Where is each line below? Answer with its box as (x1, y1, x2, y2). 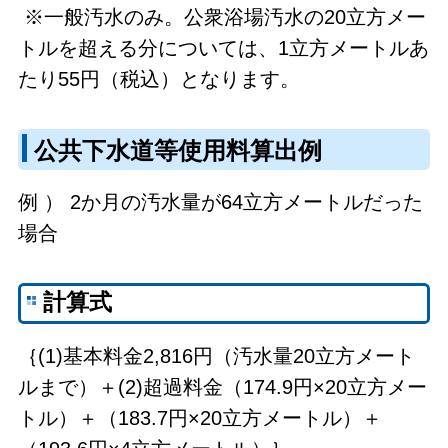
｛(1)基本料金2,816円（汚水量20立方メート (17, 345, 415, 367)
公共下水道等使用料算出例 (33, 138, 322, 165)
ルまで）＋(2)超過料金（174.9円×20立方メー (17, 376, 427, 398)
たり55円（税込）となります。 (17, 68, 300, 91)
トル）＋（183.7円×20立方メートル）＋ (17, 407, 382, 429)
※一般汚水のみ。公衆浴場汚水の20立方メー (17, 6, 426, 29)
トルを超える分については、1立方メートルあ (17, 37, 429, 60)
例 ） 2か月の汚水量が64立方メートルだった (17, 191, 423, 214)
